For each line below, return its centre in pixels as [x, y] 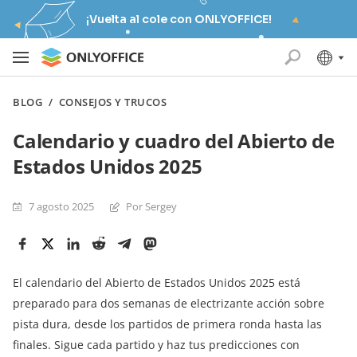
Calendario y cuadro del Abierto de [174, 141]
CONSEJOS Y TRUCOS [113, 102]
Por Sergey [151, 206]
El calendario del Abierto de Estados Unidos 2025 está [157, 282]
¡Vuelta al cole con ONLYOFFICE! [178, 19]
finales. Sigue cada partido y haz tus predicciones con [156, 345]
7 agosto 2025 [61, 206]
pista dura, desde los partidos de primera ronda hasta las [167, 324]
